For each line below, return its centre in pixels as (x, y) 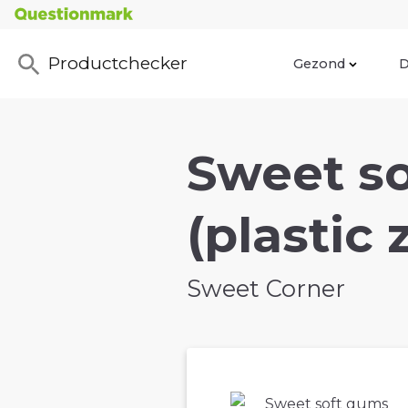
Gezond (319, 63)
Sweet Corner (266, 289)
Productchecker (118, 63)
